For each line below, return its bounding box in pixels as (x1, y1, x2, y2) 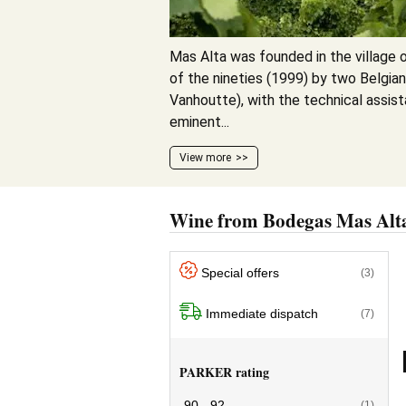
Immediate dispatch (206, 305, 318, 321)
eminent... (169, 113, 229, 130)
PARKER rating (179, 362, 269, 382)
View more (179, 151, 231, 164)
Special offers (201, 265, 279, 280)
